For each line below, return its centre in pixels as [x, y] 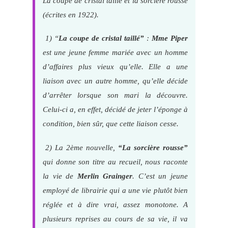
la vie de [60, 176]
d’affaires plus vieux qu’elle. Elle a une [115, 67]
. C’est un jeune [160, 176]
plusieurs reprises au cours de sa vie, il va [115, 218]
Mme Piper [170, 38]
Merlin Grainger [105, 176]
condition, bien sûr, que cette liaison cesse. [110, 124]
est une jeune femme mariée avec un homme [115, 52]
